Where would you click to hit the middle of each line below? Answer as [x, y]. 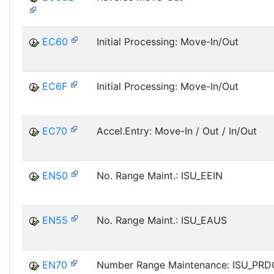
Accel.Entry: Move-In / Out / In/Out [177, 131]
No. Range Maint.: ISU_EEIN [160, 176]
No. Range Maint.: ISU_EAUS [162, 220]
